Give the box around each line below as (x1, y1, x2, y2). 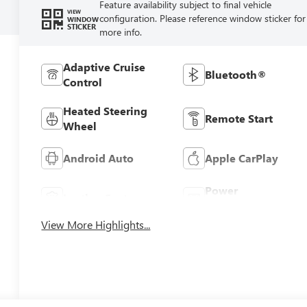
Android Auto (63, 150, 134, 165)
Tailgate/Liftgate (204, 197, 292, 212)
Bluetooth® (204, 66, 267, 82)
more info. (99, 25, 142, 38)
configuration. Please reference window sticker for (99, 12, 306, 25)
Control (63, 74, 103, 89)
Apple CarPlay (204, 150, 278, 165)
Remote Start (204, 110, 273, 125)
